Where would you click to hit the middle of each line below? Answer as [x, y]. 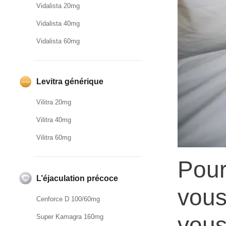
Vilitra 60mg [54, 138]
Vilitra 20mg [54, 102]
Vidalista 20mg [58, 6]
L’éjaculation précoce [77, 179]
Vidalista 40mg [58, 23]
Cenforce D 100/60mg [68, 199]
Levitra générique [70, 82]
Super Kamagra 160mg [70, 217]
